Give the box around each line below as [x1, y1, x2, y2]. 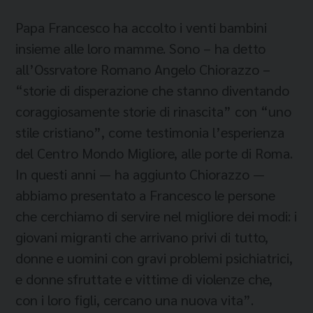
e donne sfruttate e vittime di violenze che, [15, 270, 272, 288]
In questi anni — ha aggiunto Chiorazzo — [15, 165, 265, 183]
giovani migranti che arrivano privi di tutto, [15, 228, 268, 246]
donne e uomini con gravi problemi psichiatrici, [15, 249, 293, 267]
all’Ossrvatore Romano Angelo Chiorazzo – [15, 60, 270, 78]
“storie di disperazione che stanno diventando [15, 81, 289, 99]
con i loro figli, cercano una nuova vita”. [15, 291, 254, 309]
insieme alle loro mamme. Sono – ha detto [15, 39, 265, 57]
